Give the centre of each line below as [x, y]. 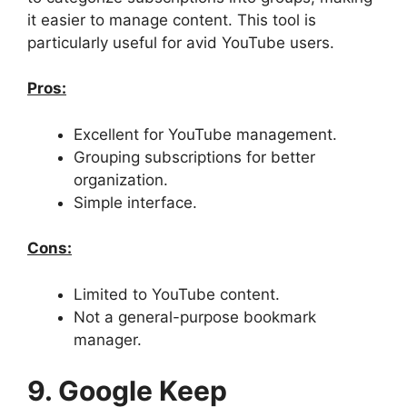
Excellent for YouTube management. [205, 134]
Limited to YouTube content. [177, 294]
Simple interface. [135, 202]
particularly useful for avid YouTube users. [181, 42]
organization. [121, 179]
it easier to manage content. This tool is [172, 20]
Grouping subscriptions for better [194, 157]
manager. [108, 339]
